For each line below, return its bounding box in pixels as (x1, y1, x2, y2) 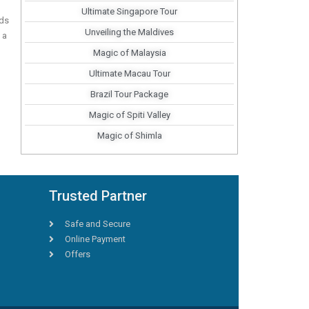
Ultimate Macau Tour (88, 68, 170, 79)
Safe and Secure (64, 218, 130, 229)
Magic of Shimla (97, 130, 162, 141)
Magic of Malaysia (92, 47, 166, 58)
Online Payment (64, 233, 126, 244)
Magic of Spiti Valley (88, 109, 170, 120)
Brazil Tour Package (90, 88, 169, 99)
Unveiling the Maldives (85, 26, 175, 37)
